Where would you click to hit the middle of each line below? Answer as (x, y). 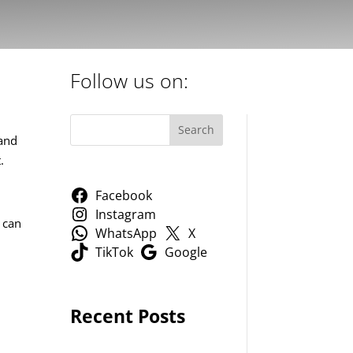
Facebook (123, 195)
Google (186, 252)
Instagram (125, 214)
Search (196, 130)
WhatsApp (126, 233)
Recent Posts (128, 316)
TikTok (114, 252)
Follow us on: (130, 81)
